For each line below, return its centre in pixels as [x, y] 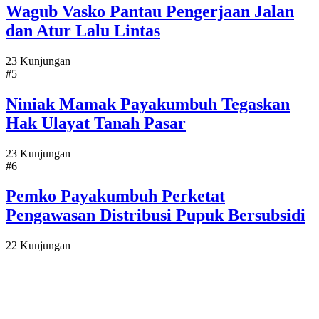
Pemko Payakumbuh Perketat [115, 196]
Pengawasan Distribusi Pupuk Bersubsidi [156, 215]
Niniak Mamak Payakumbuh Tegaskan [148, 104]
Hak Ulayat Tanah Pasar [96, 123]
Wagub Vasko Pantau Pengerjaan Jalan [150, 11]
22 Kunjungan [38, 246]
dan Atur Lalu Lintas [83, 30]
